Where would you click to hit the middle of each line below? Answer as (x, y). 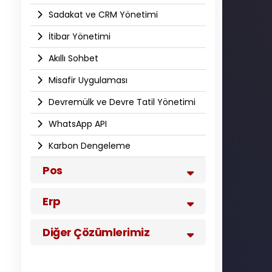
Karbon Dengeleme (88, 146)
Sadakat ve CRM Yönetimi (102, 15)
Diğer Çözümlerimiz (96, 232)
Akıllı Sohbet (72, 58)
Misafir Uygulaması (87, 80)
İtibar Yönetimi (78, 36)
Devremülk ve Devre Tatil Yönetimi (121, 102)
